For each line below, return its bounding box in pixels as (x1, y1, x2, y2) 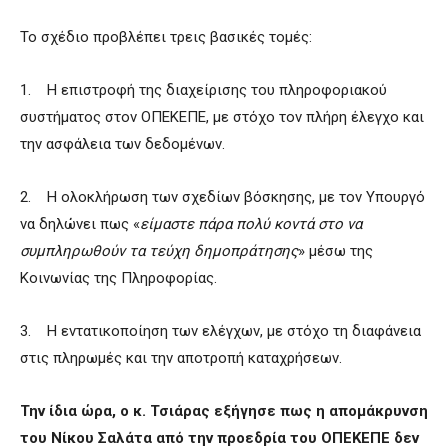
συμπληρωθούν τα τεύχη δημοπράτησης (20, 242, 298, 261)
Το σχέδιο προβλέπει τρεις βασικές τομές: (20, 28, 312, 47)
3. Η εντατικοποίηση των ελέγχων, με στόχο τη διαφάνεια (20, 322, 421, 341)
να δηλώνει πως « (20, 215, 140, 234)
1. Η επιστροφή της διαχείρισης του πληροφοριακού (20, 81, 387, 100)
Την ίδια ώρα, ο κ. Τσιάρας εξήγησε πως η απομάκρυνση (20, 402, 428, 421)
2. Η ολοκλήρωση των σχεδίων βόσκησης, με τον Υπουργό (20, 188, 425, 207)
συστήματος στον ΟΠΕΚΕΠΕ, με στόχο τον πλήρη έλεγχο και (20, 108, 424, 127)
